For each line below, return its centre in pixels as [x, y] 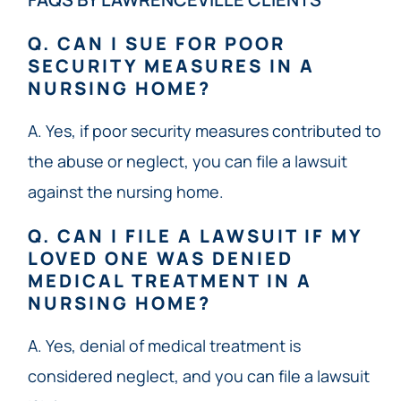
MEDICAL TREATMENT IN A [170, 280]
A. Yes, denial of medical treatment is [164, 345]
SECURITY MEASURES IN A [171, 65]
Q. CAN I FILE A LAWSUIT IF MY [195, 235]
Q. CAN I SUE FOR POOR [156, 43]
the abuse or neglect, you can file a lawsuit [187, 161]
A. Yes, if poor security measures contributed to [204, 130]
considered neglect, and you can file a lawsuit [198, 375]
